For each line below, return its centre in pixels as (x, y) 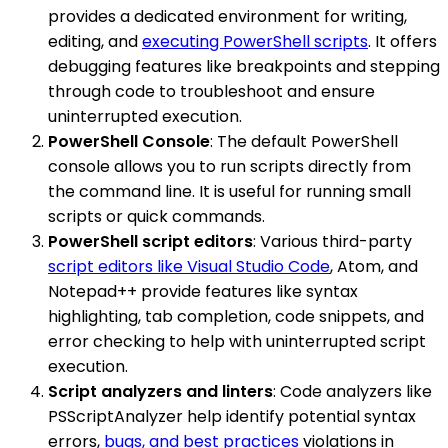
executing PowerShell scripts (255, 41)
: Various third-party (332, 241)
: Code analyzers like (352, 391)
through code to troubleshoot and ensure (211, 91)
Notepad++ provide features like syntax (203, 291)
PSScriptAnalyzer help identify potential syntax (232, 416)
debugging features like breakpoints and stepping (244, 66)
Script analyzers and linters (160, 391)
